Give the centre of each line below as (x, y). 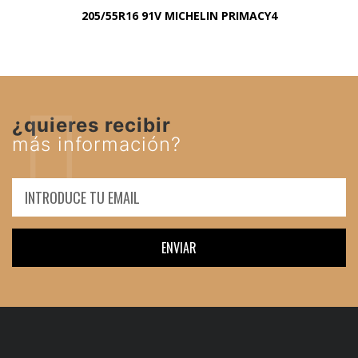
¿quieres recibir (91, 125)
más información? (97, 145)
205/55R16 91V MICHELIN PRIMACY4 (179, 16)
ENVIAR (179, 248)
